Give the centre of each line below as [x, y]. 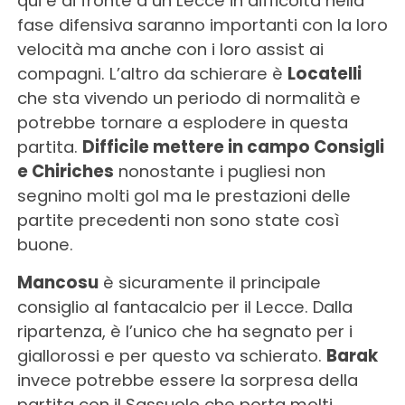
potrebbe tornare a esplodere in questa [182, 122]
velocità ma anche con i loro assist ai [170, 49]
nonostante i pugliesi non [219, 171]
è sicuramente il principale [209, 282]
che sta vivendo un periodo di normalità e [188, 98]
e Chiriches [65, 171]
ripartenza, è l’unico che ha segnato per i [184, 331]
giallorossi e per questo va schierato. [171, 355]
